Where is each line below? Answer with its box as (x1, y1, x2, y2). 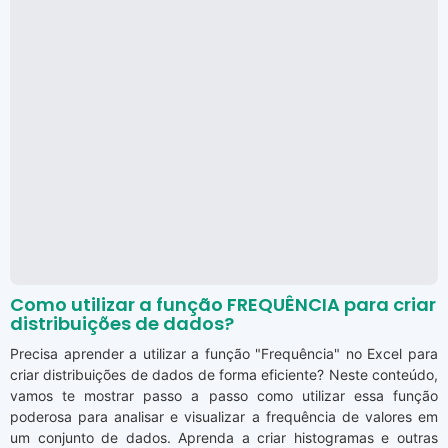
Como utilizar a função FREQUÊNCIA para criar (10, 292, 436, 318)
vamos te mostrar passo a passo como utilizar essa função (10, 387, 438, 405)
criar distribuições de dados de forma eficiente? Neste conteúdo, (10, 366, 438, 384)
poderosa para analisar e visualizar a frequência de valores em (10, 408, 438, 426)
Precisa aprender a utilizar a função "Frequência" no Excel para (10, 345, 438, 363)
